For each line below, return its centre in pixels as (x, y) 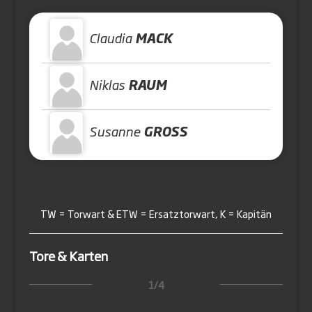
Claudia (111, 38)
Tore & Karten (69, 256)
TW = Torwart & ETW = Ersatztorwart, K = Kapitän (156, 213)
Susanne (115, 131)
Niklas (107, 84)
